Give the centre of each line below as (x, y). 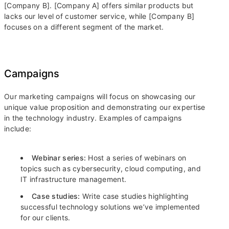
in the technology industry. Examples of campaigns (93, 118)
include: (18, 129)
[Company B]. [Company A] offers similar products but (99, 5)
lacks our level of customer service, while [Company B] (99, 16)
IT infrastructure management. (74, 179)
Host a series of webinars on (137, 158)
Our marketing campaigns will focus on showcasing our (100, 96)
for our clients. (47, 217)
